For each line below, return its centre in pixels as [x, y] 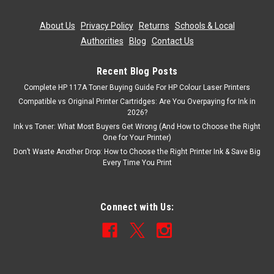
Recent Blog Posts [137, 71]
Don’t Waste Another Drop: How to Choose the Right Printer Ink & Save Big [137, 151]
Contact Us [172, 41]
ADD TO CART [137, 14]
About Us [57, 25]
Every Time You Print [137, 162]
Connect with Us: [137, 207]
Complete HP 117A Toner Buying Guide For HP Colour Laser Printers [137, 87]
